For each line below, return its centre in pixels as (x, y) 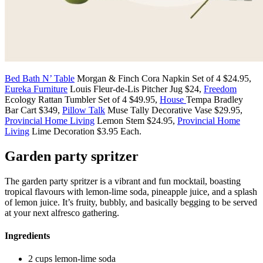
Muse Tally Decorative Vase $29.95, (174, 110)
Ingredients (28, 235)
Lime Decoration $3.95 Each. (87, 131)
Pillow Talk (84, 110)
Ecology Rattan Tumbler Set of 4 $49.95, (82, 99)
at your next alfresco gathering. (63, 213)
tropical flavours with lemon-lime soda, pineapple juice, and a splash (131, 191)
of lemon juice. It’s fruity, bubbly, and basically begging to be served (131, 202)
